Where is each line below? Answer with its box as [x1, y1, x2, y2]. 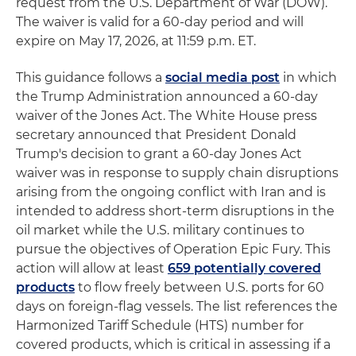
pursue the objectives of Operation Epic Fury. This [16, 242, 331, 257]
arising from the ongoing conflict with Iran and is [16, 184, 326, 199]
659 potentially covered [168, 261, 321, 276]
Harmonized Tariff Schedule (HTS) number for [16, 318, 304, 333]
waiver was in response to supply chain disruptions [16, 165, 339, 180]
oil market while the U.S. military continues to [16, 222, 304, 238]
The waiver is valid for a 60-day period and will [16, 14, 304, 29]
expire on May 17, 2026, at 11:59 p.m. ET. [16, 33, 256, 48]
